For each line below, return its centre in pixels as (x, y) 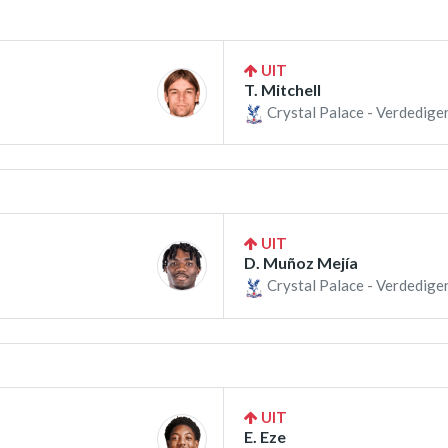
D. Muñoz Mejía (301, 263)
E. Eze (265, 436)
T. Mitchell (282, 90)
